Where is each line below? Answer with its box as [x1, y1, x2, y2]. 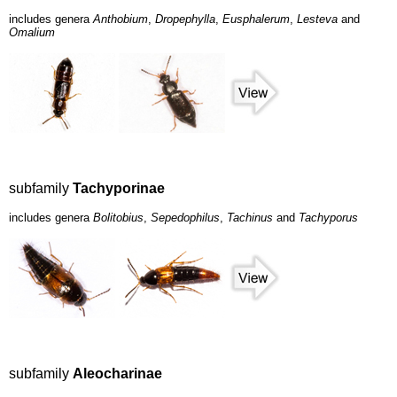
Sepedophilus [151, 211, 220, 225]
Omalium [9, 26, 55, 40]
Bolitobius [93, 211, 144, 225]
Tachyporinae [73, 181, 165, 197]
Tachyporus [299, 211, 358, 225]
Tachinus [227, 211, 273, 225]
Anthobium [93, 12, 148, 27]
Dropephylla [155, 12, 215, 27]
